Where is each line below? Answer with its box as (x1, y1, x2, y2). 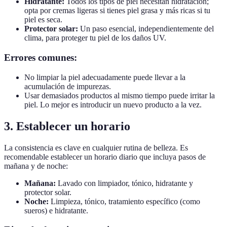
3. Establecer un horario (4, 119, 130, 133)
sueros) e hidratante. (24, 206, 88, 215)
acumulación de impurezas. (24, 82, 111, 91)
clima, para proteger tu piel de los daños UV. (24, 33, 166, 43)
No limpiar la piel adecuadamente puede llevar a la (24, 72, 185, 82)
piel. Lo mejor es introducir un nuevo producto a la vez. (24, 100, 202, 109)
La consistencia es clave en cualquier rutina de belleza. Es (4, 143, 188, 152)
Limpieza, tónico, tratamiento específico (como (49, 197, 200, 206)
